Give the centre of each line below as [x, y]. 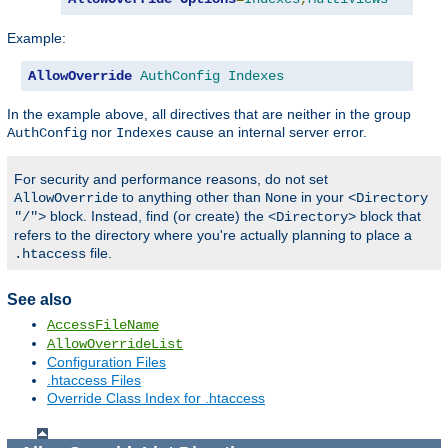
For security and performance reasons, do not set [171, 178]
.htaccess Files [94, 380]
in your [322, 196]
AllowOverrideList [115, 344]
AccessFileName [103, 325]
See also [39, 299]
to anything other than [191, 196]
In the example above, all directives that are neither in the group [209, 113]
